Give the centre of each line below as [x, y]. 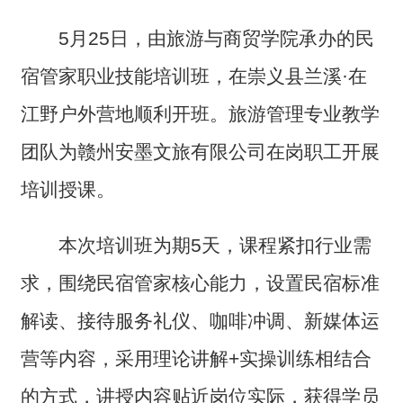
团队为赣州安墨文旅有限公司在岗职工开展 [200, 152]
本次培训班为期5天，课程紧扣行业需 [215, 246]
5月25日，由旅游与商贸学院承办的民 [216, 39]
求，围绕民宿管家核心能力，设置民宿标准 [200, 283]
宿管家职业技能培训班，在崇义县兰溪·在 [193, 76]
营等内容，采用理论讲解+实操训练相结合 [196, 359]
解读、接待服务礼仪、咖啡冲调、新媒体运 [200, 321]
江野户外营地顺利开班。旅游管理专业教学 [200, 114]
